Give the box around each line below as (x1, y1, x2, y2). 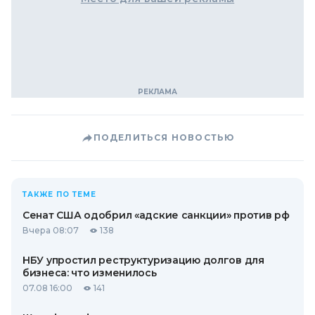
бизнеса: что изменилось (22, 266, 157, 279)
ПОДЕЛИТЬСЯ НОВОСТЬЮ (93, 132, 235, 143)
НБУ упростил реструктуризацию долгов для (22, 254, 264, 266)
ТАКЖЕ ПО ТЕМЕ (22, 190, 96, 199)
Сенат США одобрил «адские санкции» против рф (22, 209, 290, 221)
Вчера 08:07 (22, 225, 79, 236)
